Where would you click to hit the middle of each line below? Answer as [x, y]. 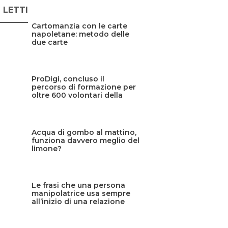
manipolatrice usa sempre [81, 194]
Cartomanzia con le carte [80, 26]
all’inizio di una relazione [78, 202]
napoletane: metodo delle [81, 34]
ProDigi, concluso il [68, 79]
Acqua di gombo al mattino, [84, 132]
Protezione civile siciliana [80, 104]
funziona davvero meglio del [86, 140]
